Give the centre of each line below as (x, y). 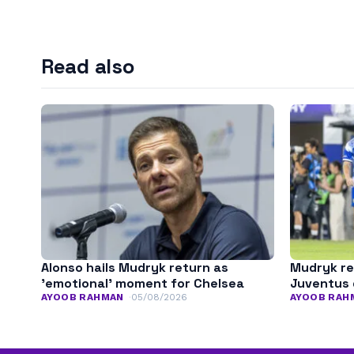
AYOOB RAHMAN (83, 297)
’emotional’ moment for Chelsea (143, 283)
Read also (88, 66)
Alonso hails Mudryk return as (135, 267)
